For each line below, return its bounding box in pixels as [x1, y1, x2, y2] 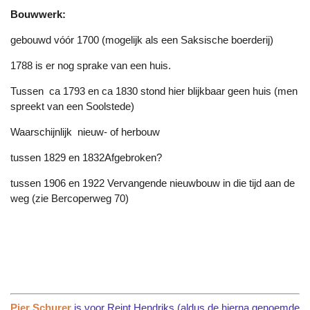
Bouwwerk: [10, 8, 66, 21]
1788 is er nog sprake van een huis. [10, 60, 171, 72]
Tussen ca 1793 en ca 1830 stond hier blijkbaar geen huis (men [10, 85, 298, 98]
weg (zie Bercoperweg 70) [10, 192, 129, 205]
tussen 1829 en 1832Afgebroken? [10, 152, 162, 164]
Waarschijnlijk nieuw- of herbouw [10, 126, 160, 138]
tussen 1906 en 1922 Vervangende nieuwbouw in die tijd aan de [10, 177, 295, 190]
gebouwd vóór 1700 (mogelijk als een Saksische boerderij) [10, 34, 273, 46]
